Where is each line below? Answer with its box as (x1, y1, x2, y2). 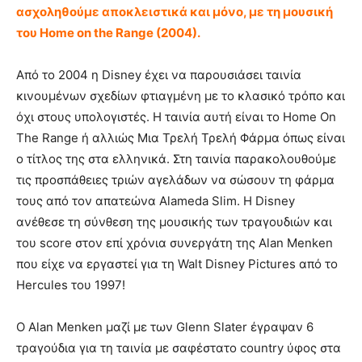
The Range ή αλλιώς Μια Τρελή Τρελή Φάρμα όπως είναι (16, 130, 345, 146)
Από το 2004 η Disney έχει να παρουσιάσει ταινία (16, 67, 301, 83)
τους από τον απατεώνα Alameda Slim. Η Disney (16, 193, 295, 209)
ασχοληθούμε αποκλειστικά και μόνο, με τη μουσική (16, 4, 333, 20)
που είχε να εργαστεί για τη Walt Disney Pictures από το (16, 256, 338, 272)
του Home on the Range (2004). (16, 25, 200, 41)
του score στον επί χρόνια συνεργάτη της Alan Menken (16, 235, 333, 251)
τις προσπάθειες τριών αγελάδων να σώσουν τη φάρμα (16, 172, 335, 188)
